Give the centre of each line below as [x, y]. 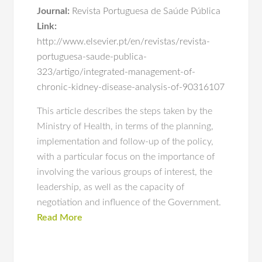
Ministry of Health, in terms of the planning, [125, 126]
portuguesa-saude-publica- [92, 57]
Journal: [54, 11]
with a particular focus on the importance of [126, 157]
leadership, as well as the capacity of [111, 187]
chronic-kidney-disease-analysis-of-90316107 [131, 87]
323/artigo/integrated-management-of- [116, 72]
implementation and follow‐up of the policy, [125, 142]
